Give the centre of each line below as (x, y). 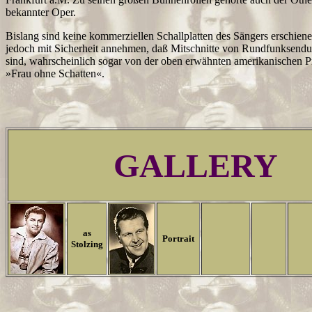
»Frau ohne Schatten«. (55, 73)
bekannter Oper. (41, 12)
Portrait (178, 239)
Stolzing (87, 244)
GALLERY (196, 165)
